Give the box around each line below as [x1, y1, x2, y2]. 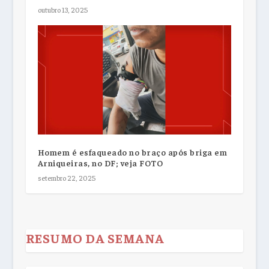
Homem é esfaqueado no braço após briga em [37, 146, 228, 157]
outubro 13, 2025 [37, 5, 88, 15]
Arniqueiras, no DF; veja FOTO [37, 157, 163, 168]
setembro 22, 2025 [37, 172, 95, 183]
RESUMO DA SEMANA [25, 229, 165, 246]
